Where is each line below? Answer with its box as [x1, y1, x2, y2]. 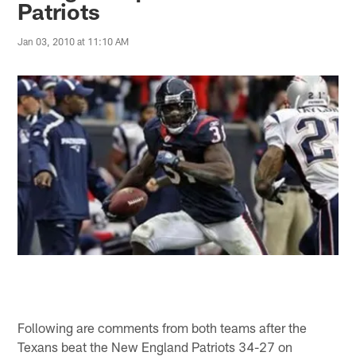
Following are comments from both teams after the [17, 319, 308, 335]
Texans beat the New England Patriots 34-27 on [17, 338, 293, 354]
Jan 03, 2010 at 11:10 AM [17, 36, 130, 48]
